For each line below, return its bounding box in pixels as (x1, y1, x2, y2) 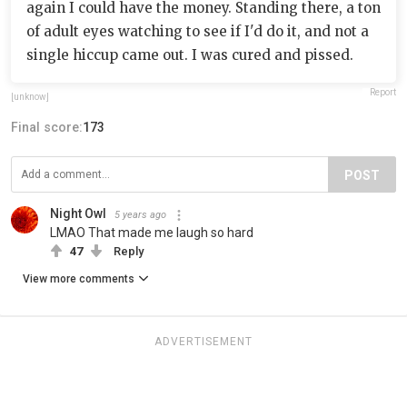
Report (370, 87, 396, 98)
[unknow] (11, 92, 49, 103)
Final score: (11, 120, 83, 135)
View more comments (23, 273, 134, 286)
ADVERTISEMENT (154, 335, 253, 349)
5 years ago (114, 209, 166, 222)
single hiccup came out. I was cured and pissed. (26, 46, 353, 65)
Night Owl (50, 206, 106, 222)
